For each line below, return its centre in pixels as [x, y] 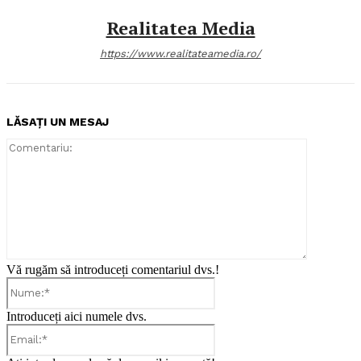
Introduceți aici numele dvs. [77, 316]
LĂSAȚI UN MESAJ [58, 122]
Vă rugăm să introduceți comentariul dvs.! [113, 270]
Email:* [234, 330]
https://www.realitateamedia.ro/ [180, 54]
